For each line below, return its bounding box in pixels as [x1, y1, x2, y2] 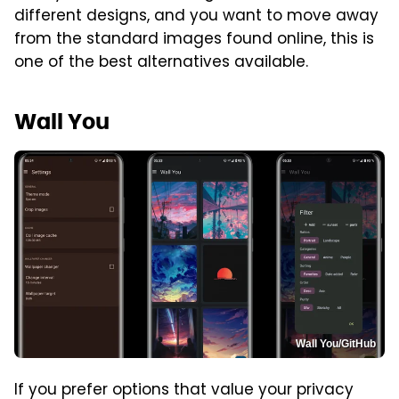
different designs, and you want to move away [14, 4, 379, 29]
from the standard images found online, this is [14, 27, 374, 53]
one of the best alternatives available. [14, 50, 308, 76]
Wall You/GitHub [296, 338, 376, 351]
